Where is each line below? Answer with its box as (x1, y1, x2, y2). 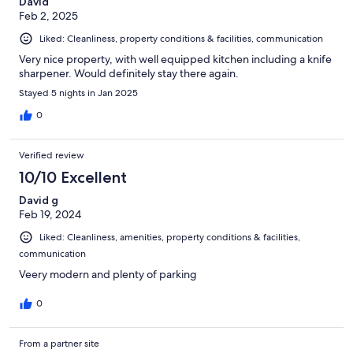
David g (19, 192, 58, 207)
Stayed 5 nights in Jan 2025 (19, 86, 138, 99)
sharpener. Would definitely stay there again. (19, 65, 239, 80)
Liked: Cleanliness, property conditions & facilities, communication (39, 32, 323, 45)
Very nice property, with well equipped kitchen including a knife (19, 51, 332, 66)
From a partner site (19, 336, 99, 350)
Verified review (19, 148, 84, 162)
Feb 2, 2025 (19, 8, 78, 23)
